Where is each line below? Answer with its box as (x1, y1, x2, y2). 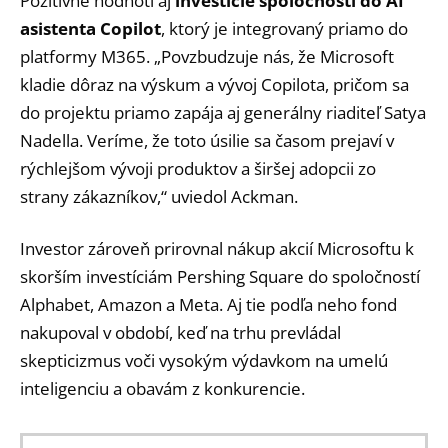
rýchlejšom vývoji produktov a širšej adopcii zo (20, 156, 376, 180)
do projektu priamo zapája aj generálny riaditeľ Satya (20, 100, 426, 124)
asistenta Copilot (20, 16, 161, 40)
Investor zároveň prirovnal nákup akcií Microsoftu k (20, 236, 414, 260)
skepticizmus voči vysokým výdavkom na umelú (20, 348, 388, 372)
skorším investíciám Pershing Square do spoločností (20, 264, 420, 288)
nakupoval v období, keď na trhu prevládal (20, 320, 341, 344)
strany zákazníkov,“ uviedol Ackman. (20, 184, 298, 208)
